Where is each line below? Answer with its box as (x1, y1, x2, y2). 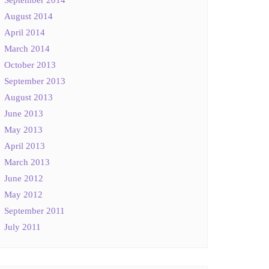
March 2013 (4, 157, 50, 167)
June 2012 (4, 173, 43, 183)
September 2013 (4, 76, 65, 86)
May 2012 (4, 189, 43, 199)
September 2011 (4, 205, 65, 216)
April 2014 (4, 27, 45, 37)
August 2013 (4, 92, 53, 102)
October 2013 (4, 59, 56, 70)
